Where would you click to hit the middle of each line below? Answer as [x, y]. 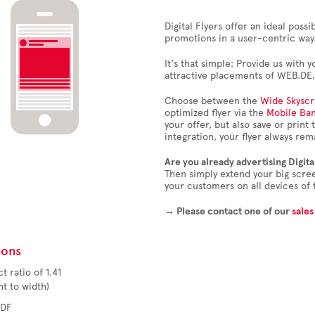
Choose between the [212, 101]
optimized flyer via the [216, 113]
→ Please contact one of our [228, 211]
